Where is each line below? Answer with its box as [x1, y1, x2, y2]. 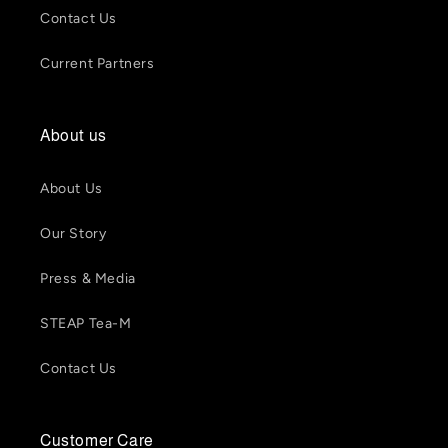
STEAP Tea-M [40, 315, 132, 333]
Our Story [40, 225, 107, 243]
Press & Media [40, 270, 136, 288]
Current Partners [40, 55, 155, 73]
